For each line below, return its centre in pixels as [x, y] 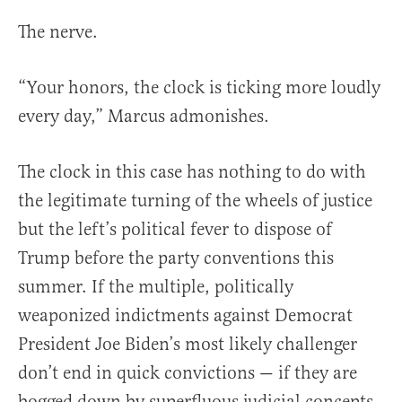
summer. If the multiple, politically [156, 287]
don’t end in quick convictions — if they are [188, 373]
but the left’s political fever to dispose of [175, 230]
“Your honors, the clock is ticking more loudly [199, 88]
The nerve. [58, 32]
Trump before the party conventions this [176, 258]
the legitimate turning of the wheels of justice [195, 201]
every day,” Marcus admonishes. [144, 117]
